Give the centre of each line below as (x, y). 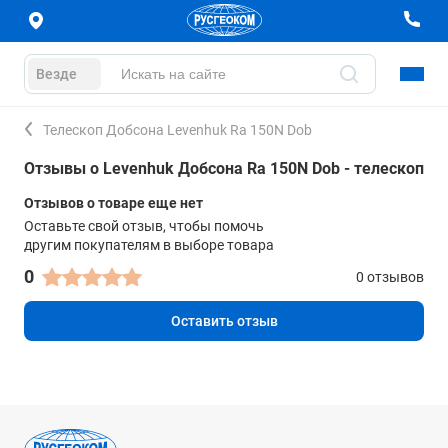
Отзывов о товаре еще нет (113, 203)
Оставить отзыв (224, 321)
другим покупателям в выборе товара (149, 245)
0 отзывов (390, 277)
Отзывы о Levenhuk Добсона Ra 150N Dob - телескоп (224, 168)
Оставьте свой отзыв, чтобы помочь (144, 226)
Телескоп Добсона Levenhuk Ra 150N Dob (177, 130)
